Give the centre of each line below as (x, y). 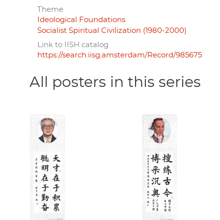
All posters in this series (115, 82)
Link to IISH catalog (73, 45)
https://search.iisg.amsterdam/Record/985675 (120, 55)
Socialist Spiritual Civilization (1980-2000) (112, 30)
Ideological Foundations (81, 20)
